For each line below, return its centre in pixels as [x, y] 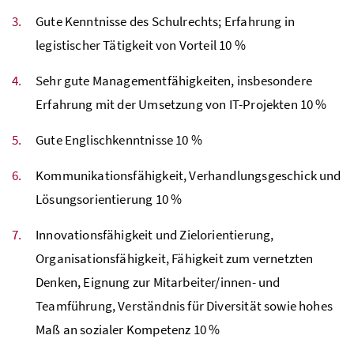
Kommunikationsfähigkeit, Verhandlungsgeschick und [188, 175]
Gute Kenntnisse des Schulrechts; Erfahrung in [165, 21]
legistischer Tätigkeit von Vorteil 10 [135, 45]
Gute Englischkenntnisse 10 [113, 139]
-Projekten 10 [277, 104]
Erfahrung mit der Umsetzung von [132, 104]
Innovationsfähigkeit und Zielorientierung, [155, 234]
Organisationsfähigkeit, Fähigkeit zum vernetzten [175, 258]
